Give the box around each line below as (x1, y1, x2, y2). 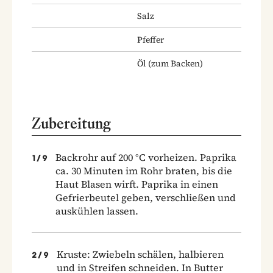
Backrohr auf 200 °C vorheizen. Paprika (55, 150, 236, 164)
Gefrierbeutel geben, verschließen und (55, 190, 236, 204)
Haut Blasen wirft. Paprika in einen (55, 177, 218, 191)
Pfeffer (137, 33, 164, 46)
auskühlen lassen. (55, 204, 138, 218)
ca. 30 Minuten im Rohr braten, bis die (55, 163, 232, 177)
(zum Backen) (146, 57, 203, 69)
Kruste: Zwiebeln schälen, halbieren (57, 247, 224, 261)
